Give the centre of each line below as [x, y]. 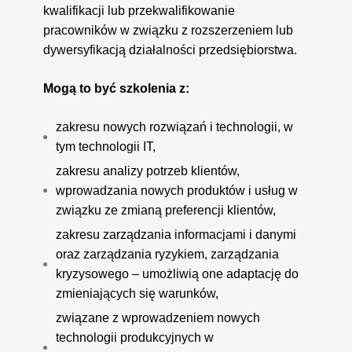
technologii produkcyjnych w [135, 337]
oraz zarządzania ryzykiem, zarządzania [168, 254]
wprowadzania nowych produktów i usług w [177, 190]
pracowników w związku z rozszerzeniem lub [169, 30]
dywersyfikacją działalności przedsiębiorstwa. [170, 49]
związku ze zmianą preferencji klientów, [166, 210]
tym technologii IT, [106, 146]
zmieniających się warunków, [137, 293]
